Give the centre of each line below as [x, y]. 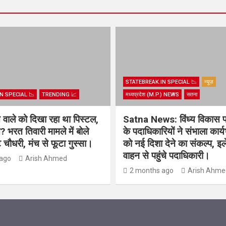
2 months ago [152, 170]
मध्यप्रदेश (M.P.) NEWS [152, 94]
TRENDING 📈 [59, 94]
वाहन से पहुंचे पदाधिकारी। [166, 155]
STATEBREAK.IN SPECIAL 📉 [161, 82]
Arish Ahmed [46, 158]
